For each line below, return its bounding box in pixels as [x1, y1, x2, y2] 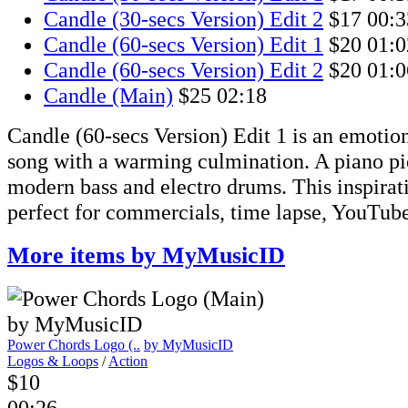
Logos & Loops [7, 353, 98, 370]
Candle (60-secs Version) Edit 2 [44, 57, 323, 83]
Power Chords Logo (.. [7, 337, 140, 353]
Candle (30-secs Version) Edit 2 [44, 6, 323, 32]
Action [108, 353, 148, 370]
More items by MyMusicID [7, 241, 285, 269]
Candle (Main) [44, 83, 173, 108]
